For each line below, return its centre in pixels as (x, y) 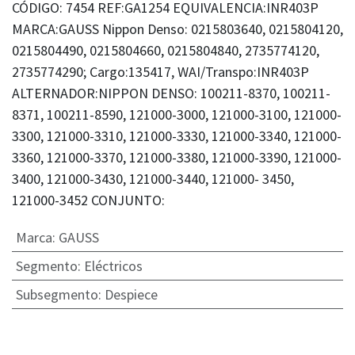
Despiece (131, 295)
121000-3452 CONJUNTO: (88, 200)
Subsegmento (57, 295)
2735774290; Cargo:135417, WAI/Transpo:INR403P (160, 72)
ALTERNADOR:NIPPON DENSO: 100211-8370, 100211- (171, 94)
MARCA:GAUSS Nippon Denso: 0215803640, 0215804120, (177, 29)
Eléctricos (113, 266)
